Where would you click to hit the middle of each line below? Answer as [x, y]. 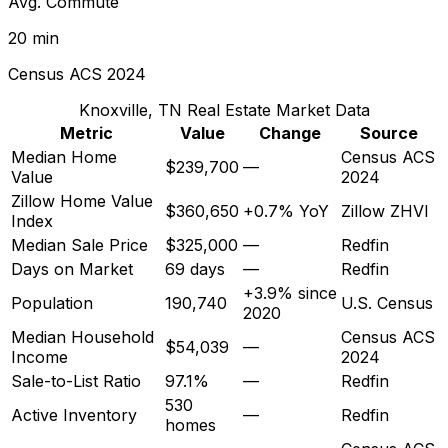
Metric [86, 132]
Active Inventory [74, 414]
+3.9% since [290, 292]
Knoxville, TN [130, 109]
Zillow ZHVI [385, 210]
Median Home [64, 156]
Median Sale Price [79, 244]
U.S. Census [387, 302]
